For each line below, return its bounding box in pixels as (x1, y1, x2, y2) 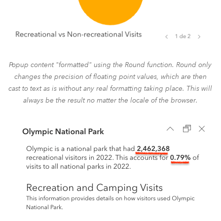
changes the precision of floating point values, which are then (14, 72, 207, 81)
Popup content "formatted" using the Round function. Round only (9, 60, 212, 69)
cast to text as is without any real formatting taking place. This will (8, 83, 213, 93)
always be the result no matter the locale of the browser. (23, 95, 198, 105)
